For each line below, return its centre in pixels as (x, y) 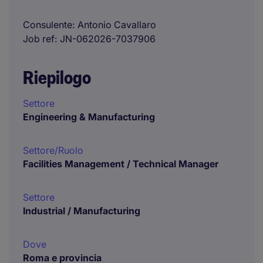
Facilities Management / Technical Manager (121, 164)
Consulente (48, 25)
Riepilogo (57, 78)
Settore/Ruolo (53, 150)
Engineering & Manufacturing (89, 117)
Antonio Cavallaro (117, 25)
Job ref (39, 39)
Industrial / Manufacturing (82, 211)
